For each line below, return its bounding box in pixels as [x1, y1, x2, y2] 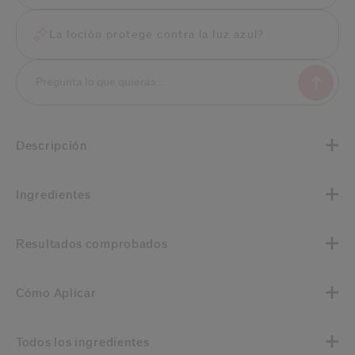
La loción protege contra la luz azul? [49, 29, 265, 40]
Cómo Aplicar [24, 287, 97, 300]
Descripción [25, 139, 88, 152]
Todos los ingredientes [21, 336, 150, 349]
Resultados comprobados [25, 238, 168, 250]
